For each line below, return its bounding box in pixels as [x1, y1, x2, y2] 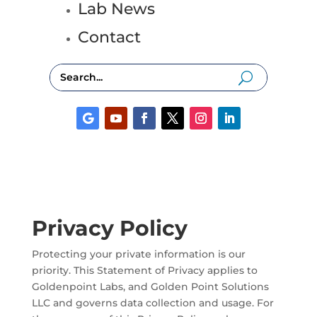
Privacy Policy [31, 214, 188, 241]
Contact [77, 28, 141, 47]
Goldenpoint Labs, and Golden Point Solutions [31, 279, 269, 293]
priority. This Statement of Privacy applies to [31, 263, 258, 277]
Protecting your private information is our [31, 247, 246, 260]
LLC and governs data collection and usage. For [31, 296, 274, 309]
